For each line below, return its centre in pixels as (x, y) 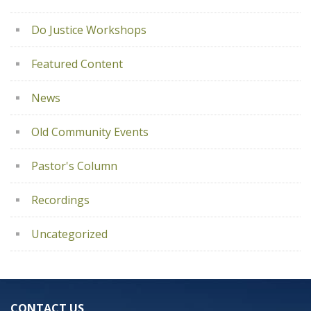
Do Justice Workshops (89, 30)
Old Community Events (90, 132)
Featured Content (77, 64)
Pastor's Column (74, 166)
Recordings (60, 200)
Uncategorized (69, 234)
